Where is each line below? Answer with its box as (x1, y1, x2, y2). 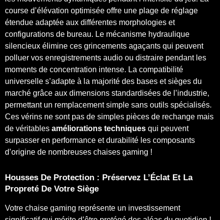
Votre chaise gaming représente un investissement (5, 203, 180, 212)
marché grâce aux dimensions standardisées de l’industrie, (5, 88, 209, 97)
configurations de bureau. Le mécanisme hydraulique (5, 29, 190, 38)
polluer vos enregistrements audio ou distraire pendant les (5, 53, 206, 62)
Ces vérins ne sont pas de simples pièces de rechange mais (5, 112, 214, 121)
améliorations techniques (52, 124, 146, 133)
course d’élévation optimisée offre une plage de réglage (5, 6, 198, 15)
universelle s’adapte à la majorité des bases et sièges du (5, 77, 202, 85)
